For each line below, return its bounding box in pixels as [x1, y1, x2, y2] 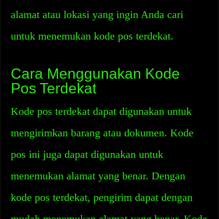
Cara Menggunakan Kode [11, 66, 180, 82]
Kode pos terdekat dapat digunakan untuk [11, 105, 192, 117]
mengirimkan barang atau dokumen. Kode [11, 127, 194, 139]
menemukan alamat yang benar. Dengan [11, 170, 186, 182]
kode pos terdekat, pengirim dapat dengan [11, 191, 193, 203]
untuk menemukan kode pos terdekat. [11, 30, 174, 42]
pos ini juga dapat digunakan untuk [11, 148, 164, 160]
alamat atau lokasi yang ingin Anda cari [11, 8, 184, 21]
